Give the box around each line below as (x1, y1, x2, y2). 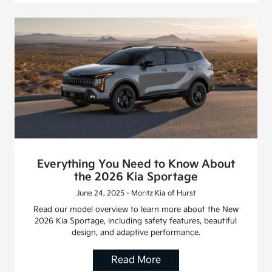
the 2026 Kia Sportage (73, 171, 198, 184)
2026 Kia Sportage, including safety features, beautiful (35, 216, 237, 226)
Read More (110, 254, 161, 267)
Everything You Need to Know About (36, 158, 235, 171)
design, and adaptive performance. (71, 228, 200, 238)
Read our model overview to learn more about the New (33, 205, 239, 215)
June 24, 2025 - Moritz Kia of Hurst (76, 189, 195, 199)
